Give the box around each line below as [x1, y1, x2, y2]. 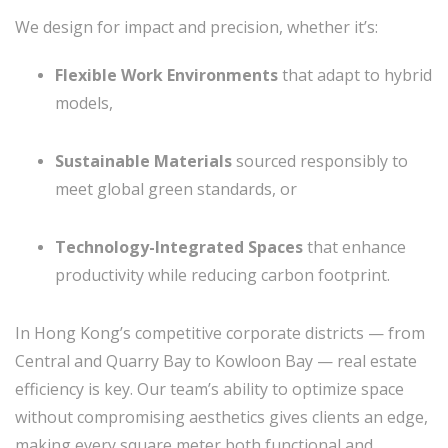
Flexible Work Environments [55, 64, 278, 86]
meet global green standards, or [55, 178, 297, 200]
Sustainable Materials [55, 150, 232, 172]
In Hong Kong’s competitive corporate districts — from [15, 322, 425, 344]
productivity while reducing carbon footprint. [55, 264, 390, 286]
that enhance [303, 236, 406, 258]
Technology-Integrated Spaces [55, 236, 303, 258]
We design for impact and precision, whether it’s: [15, 16, 378, 38]
